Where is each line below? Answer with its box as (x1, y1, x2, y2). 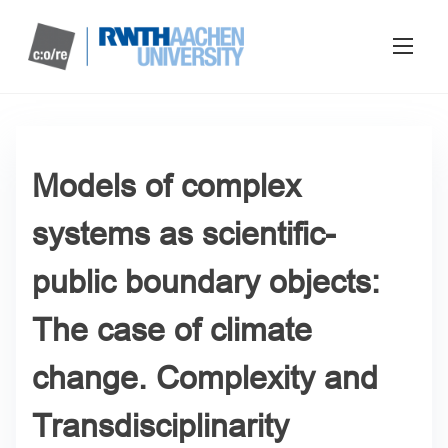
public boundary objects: (32, 263, 380, 300)
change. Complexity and (32, 359, 378, 396)
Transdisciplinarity (32, 407, 289, 444)
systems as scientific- (32, 215, 336, 252)
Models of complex (32, 167, 301, 204)
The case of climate (32, 311, 312, 348)
